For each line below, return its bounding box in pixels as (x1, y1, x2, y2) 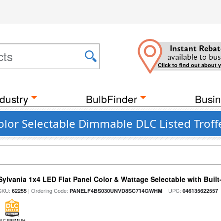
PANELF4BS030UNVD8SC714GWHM (70, 187, 163, 194)
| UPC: (162, 186, 183, 194)
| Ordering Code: (27, 186, 70, 194)
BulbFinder (86, 91, 137, 106)
